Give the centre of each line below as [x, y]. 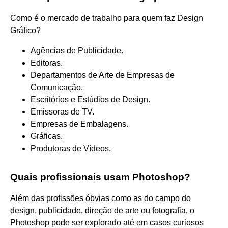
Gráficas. [47, 136]
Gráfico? [25, 30]
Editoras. [47, 63]
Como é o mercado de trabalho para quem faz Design [107, 18]
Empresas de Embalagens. [79, 124]
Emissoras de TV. [62, 111]
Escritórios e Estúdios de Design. [90, 99]
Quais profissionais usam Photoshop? [100, 177]
